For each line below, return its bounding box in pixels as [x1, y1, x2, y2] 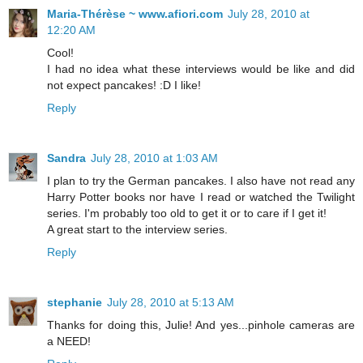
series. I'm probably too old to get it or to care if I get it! [47, 207, 327, 220]
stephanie [47, 296, 102, 310]
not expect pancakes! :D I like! [47, 79, 201, 92]
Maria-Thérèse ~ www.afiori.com [47, 7, 223, 21]
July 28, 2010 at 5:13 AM [107, 296, 234, 310]
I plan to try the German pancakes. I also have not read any [47, 174, 355, 188]
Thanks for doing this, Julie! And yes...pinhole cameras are [47, 318, 355, 332]
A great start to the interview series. [47, 223, 228, 237]
